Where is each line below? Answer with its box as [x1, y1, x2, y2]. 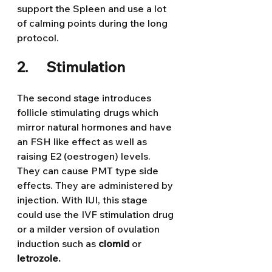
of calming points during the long [17, 17, 170, 29]
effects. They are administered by [17, 179, 175, 191]
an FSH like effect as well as [17, 135, 149, 148]
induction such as [17, 237, 98, 250]
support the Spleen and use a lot [17, 2, 169, 15]
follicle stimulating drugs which [17, 106, 161, 118]
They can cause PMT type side [17, 165, 161, 177]
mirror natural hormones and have [17, 121, 174, 133]
